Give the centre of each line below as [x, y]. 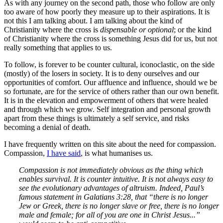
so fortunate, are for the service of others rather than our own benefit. [111, 91]
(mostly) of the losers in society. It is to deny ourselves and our [102, 73]
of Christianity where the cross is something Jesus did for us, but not [111, 38]
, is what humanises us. [117, 153]
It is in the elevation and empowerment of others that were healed [106, 100]
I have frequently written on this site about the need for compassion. [110, 144]
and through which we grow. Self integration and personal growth [107, 109]
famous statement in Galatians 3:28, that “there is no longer [113, 197]
